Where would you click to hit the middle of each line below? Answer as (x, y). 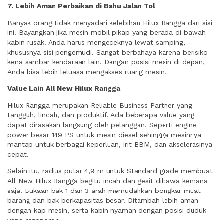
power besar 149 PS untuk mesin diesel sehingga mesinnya (104, 135)
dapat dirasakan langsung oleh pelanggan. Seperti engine (102, 125)
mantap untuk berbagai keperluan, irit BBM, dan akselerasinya (110, 144)
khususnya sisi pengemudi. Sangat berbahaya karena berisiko (108, 52)
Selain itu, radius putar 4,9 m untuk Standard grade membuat (110, 171)
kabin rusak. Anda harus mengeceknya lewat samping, (96, 42)
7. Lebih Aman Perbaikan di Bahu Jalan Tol (81, 6)
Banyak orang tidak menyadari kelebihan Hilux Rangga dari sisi (110, 23)
